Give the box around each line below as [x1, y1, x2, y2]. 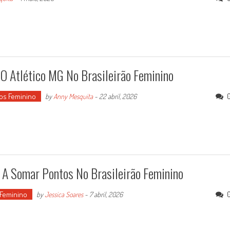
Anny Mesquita [53, 92, 93, 101]
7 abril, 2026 [89, 190, 123, 199]
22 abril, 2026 [99, 92, 137, 101]
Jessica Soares [45, 190, 83, 199]
